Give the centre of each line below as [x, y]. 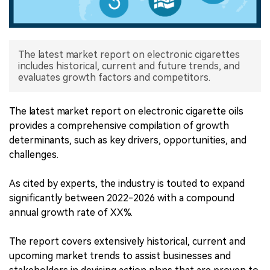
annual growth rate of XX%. [71, 212]
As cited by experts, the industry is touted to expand [127, 183]
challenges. [34, 154]
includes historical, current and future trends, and [129, 66]
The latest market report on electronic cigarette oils [126, 111]
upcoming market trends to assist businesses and [120, 256]
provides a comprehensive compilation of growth [119, 125]
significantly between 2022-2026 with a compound [122, 198]
